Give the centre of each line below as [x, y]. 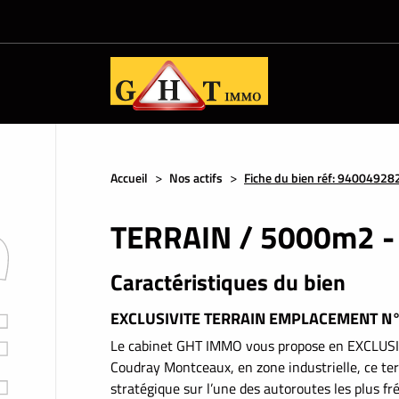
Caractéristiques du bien [228, 282]
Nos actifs [196, 178]
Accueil [129, 178]
